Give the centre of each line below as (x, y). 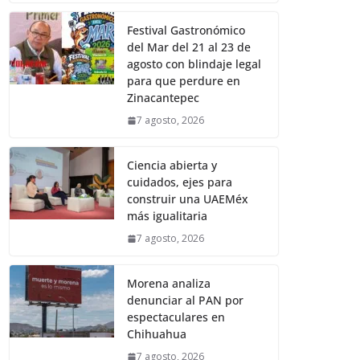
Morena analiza (169, 284)
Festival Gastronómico (186, 31)
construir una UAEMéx (188, 199)
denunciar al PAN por (186, 301)
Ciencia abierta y (172, 166)
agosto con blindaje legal (194, 64)
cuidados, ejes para (180, 182)
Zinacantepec (164, 98)
